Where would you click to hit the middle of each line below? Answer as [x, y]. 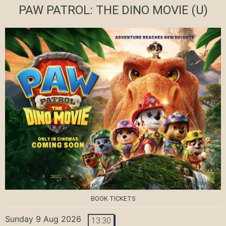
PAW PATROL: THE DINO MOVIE [103, 10]
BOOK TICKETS [113, 198]
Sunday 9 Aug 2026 [43, 219]
